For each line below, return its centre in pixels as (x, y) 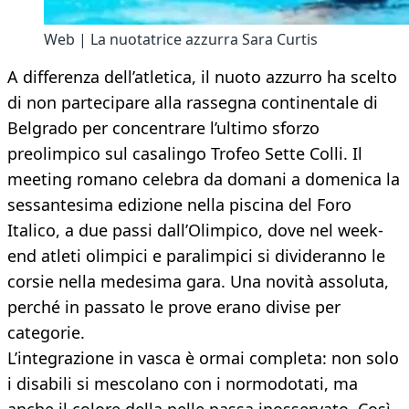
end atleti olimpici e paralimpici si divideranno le (196, 256)
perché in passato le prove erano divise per (174, 307)
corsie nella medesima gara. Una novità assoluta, (198, 282)
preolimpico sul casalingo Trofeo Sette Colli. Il (185, 154)
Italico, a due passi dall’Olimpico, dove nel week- (195, 231)
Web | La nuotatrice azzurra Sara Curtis (181, 40)
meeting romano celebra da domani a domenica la (204, 179)
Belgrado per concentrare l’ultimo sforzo (163, 128)
